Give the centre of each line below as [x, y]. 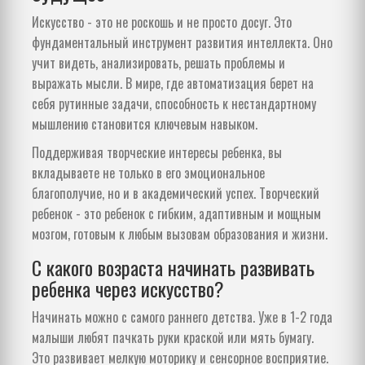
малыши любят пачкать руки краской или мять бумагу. [173, 337]
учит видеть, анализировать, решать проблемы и [158, 62]
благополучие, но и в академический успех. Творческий [176, 193]
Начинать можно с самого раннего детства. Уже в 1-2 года [182, 317]
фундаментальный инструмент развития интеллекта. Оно [182, 42]
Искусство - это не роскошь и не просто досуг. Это [162, 22]
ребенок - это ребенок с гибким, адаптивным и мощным [176, 213]
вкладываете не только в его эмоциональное [148, 172]
